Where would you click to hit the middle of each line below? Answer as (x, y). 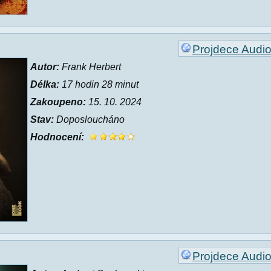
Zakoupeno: (58, 102)
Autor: (45, 67)
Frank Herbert (90, 67)
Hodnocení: (57, 137)
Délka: (45, 84)
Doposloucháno (89, 119)
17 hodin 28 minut (99, 84)
